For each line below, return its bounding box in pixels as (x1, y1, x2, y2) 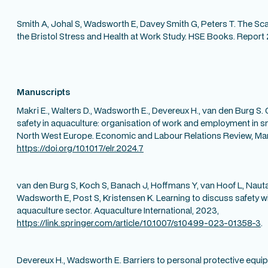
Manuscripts (17, 86, 70, 98)
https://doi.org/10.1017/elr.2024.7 (17, 142, 144, 154)
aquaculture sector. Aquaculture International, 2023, (17, 204, 219, 216)
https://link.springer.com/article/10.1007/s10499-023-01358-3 (17, 217, 261, 229)
